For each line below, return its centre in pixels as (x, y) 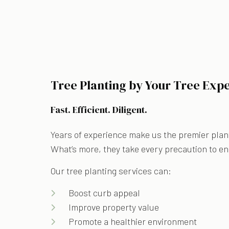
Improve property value (114, 207)
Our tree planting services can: (111, 170)
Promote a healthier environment (133, 221)
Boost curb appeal (105, 192)
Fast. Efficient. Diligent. (99, 109)
